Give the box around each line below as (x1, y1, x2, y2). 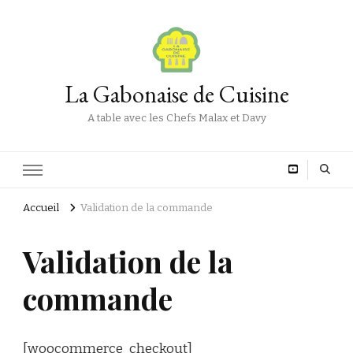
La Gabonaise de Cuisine (64, 79, 289, 110)
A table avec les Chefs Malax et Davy (87, 112, 266, 124)
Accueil (23, 202, 59, 215)
